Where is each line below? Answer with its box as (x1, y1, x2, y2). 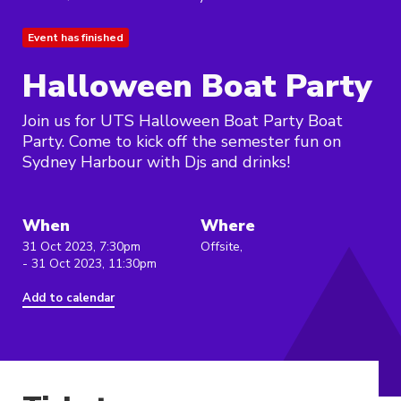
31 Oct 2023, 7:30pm (22, 238, 141, 256)
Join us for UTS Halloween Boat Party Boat (22, 110, 343, 132)
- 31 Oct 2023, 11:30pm (22, 255, 157, 273)
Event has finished (28, 30, 124, 46)
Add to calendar (22, 290, 115, 307)
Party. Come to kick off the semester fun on (22, 131, 341, 153)
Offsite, (200, 238, 243, 256)
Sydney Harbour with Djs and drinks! (22, 151, 290, 174)
